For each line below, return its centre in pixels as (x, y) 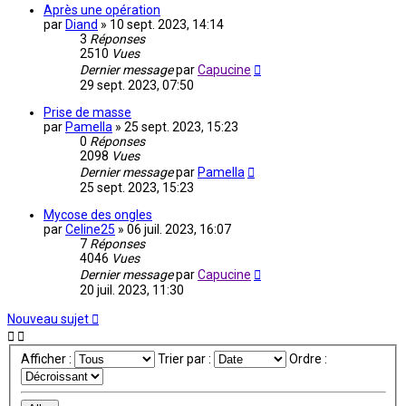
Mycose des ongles (98, 215)
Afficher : (47, 359)
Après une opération (102, 10)
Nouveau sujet (48, 319)
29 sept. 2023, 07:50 (137, 86)
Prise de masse (87, 113)
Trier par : (185, 359)
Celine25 (90, 230)
